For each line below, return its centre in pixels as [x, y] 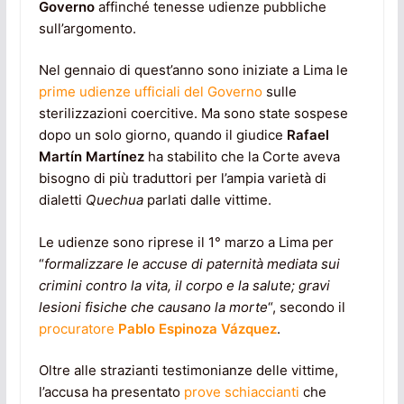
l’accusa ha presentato [111, 392]
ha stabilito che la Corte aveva [242, 157]
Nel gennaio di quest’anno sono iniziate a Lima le [193, 70]
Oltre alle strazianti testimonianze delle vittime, [188, 371]
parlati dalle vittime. [207, 200]
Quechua [114, 200]
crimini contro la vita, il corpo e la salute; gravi [184, 285]
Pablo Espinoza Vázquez [197, 328]
